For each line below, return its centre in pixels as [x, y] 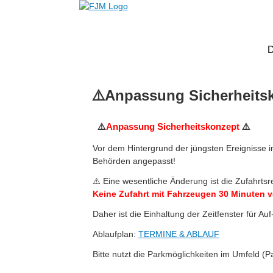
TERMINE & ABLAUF [179, 234]
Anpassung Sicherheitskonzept [172, 126]
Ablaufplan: [115, 234]
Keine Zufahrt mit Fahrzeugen [154, 193]
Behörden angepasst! [134, 161]
